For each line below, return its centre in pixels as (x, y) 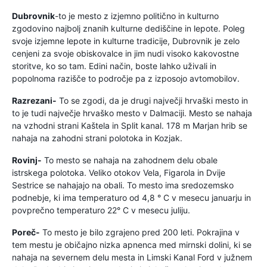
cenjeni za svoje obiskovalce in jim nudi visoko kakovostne (125, 53)
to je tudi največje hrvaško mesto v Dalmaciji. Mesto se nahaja (132, 113)
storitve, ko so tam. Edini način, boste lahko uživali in (114, 66)
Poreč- (26, 232)
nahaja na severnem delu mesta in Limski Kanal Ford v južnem (132, 257)
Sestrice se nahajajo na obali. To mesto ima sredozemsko (123, 185)
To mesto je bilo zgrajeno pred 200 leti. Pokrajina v (140, 232)
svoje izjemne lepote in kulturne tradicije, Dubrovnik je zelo (126, 41)
